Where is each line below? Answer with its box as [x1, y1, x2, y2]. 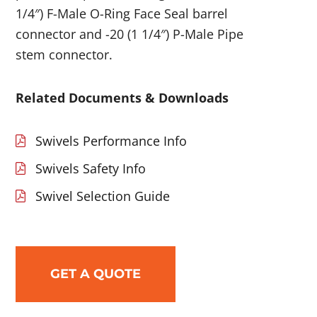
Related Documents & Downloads [16, 89, 229, 106]
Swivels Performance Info [35, 132, 188, 149]
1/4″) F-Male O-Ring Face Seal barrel [16, 5, 229, 22]
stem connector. [16, 46, 113, 63]
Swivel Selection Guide [35, 188, 171, 204]
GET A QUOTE [50, 266, 142, 282]
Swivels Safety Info [35, 160, 146, 177]
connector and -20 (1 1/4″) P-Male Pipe [16, 25, 244, 42]
